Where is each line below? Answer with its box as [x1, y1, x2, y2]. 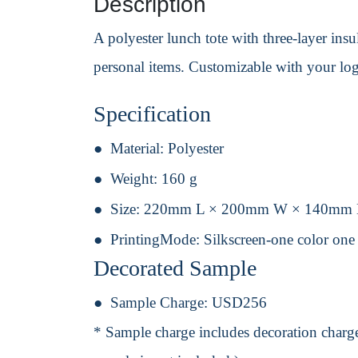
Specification [93, 101, 211, 127]
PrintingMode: [110, 231, 204, 249]
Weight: [110, 170, 161, 188]
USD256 [212, 294, 267, 312]
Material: [110, 140, 168, 157]
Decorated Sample [93, 256, 257, 281]
